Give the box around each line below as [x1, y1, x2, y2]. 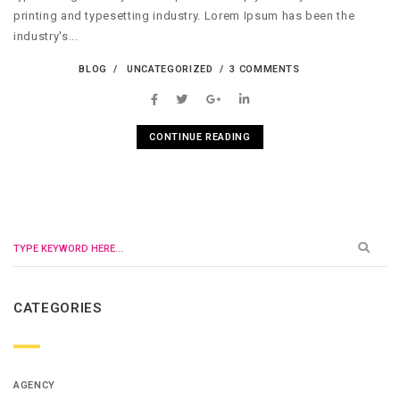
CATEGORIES [13, 299, 102, 316]
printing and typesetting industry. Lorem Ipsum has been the [13, 9, 355, 23]
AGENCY [13, 379, 55, 392]
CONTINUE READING [149, 130, 251, 143]
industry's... [13, 29, 79, 44]
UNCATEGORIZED [127, 62, 213, 75]
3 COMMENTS [229, 62, 300, 75]
